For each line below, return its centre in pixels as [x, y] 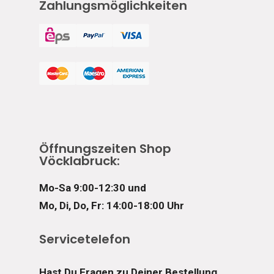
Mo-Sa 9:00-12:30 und [93, 188]
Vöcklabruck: [80, 161]
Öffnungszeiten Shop [105, 149]
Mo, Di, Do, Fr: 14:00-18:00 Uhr [112, 206]
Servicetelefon [85, 239]
